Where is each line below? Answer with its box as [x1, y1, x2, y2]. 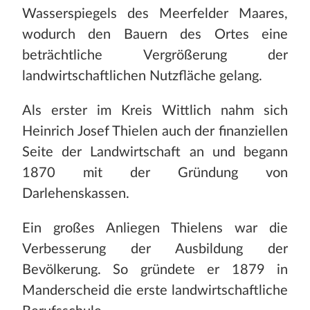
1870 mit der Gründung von [22, 166, 288, 181]
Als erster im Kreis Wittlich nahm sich [22, 104, 288, 118]
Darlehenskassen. [22, 187, 129, 201]
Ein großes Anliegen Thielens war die [22, 221, 288, 236]
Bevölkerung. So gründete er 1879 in [22, 263, 288, 277]
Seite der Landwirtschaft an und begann [22, 145, 288, 160]
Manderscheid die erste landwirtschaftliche [22, 284, 288, 298]
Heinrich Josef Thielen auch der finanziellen [22, 125, 288, 139]
